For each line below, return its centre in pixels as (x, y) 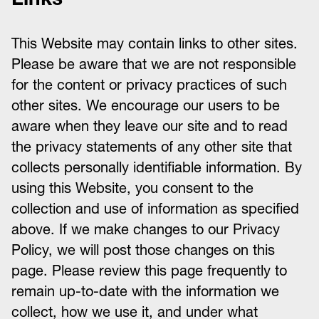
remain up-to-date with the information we (145, 291)
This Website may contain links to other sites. (155, 43)
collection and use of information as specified (155, 209)
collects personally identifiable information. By (157, 167)
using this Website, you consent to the (132, 188)
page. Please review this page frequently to (149, 271)
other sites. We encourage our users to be (146, 105)
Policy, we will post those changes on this (143, 250)
